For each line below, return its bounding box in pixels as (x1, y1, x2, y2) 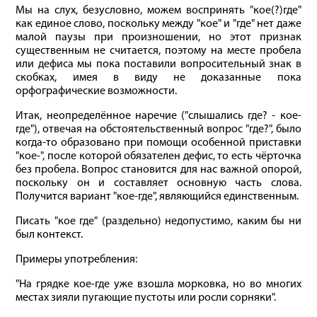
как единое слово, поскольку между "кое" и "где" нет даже (16, 18, 301, 30)
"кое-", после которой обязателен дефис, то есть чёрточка (16, 151, 301, 162)
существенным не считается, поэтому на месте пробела (16, 45, 301, 57)
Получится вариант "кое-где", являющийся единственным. (16, 191, 299, 202)
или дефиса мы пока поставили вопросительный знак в (16, 59, 301, 70)
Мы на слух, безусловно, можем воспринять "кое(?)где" (16, 5, 301, 16)
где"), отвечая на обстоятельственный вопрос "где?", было (16, 124, 301, 135)
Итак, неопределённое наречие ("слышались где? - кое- (16, 110, 301, 122)
